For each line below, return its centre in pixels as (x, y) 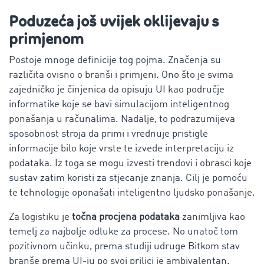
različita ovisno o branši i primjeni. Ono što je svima (121, 75)
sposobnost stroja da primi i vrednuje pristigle (108, 134)
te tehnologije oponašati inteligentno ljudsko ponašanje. (132, 193)
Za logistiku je (40, 217)
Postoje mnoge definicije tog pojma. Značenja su (115, 60)
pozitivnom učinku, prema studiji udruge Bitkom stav (124, 246)
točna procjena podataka (126, 217)
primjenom (46, 39)
